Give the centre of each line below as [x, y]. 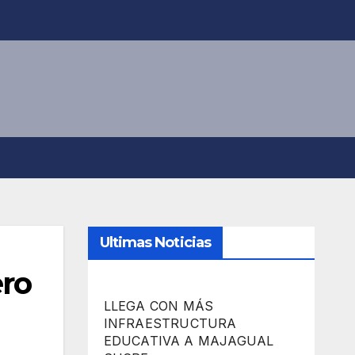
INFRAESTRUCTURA [170, 324]
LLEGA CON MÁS [158, 306]
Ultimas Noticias [155, 243]
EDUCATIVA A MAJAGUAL [189, 341]
